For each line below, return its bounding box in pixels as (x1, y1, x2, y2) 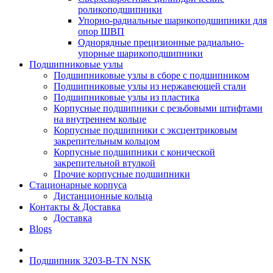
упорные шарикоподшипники (78, 48, 203, 58)
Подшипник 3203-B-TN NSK (29, 255, 151, 266)
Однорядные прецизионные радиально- (78, 37, 244, 48)
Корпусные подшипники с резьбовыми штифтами (54, 103, 263, 113)
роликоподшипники (78, 4, 162, 15)
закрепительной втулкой (54, 158, 155, 168)
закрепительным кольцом (54, 136, 160, 146)
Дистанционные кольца (54, 191, 152, 201)
